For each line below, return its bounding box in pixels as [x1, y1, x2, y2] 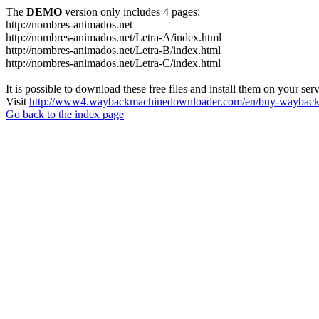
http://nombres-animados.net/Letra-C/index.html [6, 57, 221, 69]
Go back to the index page [6, 108, 124, 120]
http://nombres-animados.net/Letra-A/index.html [6, 31, 221, 43]
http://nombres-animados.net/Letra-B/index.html [6, 44, 221, 56]
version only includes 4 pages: [62, 6, 200, 18]
